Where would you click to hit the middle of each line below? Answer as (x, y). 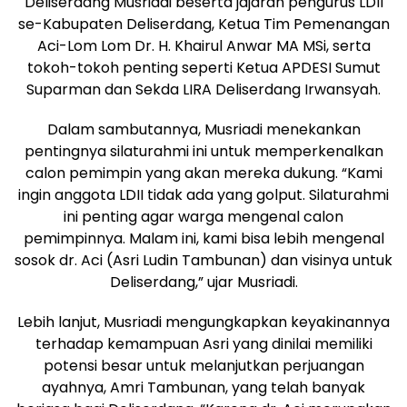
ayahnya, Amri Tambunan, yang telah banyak (203, 387)
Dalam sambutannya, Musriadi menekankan (203, 129)
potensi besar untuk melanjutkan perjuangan (203, 365)
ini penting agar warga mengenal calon (203, 216)
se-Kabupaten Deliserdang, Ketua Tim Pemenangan (203, 24)
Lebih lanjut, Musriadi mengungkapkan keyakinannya (203, 322)
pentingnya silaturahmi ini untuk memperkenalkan (203, 151)
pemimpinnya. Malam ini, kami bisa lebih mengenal (203, 238)
